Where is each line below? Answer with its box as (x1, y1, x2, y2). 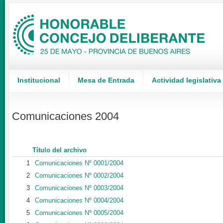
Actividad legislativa (152, 76, 221, 84)
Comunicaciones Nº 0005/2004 (35, 209, 123, 217)
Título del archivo (32, 146, 87, 154)
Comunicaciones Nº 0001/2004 (35, 159, 123, 167)
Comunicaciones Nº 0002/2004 (35, 172, 123, 179)
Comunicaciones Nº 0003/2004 (35, 184, 123, 192)
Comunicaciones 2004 (12, 110, 119, 122)
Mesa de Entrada (78, 76, 134, 84)
